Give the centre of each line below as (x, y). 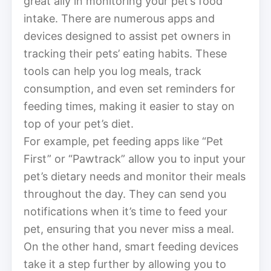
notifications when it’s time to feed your (126, 211)
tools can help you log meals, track (113, 71)
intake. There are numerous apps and (119, 18)
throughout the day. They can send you (125, 194)
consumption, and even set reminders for (129, 88)
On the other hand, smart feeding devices (131, 246)
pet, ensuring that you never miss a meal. (129, 229)
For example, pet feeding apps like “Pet (123, 141)
